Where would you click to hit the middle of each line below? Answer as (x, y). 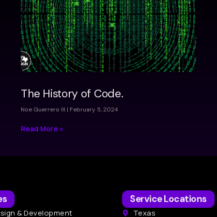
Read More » (42, 129)
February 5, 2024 (93, 110)
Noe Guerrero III (44, 110)
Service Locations (168, 199)
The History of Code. (72, 94)
